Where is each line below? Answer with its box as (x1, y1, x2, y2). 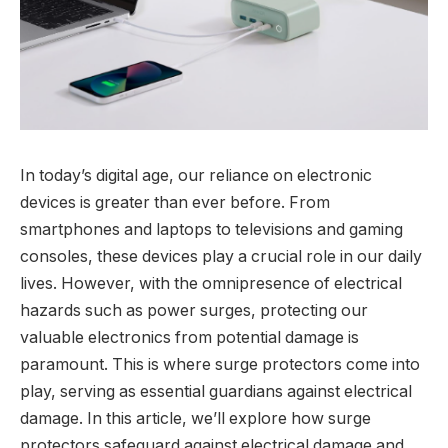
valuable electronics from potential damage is (20, 327, 359, 347)
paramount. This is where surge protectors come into (20, 354, 420, 374)
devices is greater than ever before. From (20, 192, 330, 212)
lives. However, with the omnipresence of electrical (20, 273, 402, 293)
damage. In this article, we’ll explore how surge (20, 408, 371, 428)
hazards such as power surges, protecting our (20, 300, 368, 320)
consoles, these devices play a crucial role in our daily (20, 246, 422, 266)
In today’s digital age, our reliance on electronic (20, 165, 372, 185)
